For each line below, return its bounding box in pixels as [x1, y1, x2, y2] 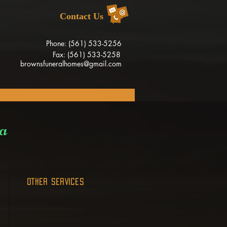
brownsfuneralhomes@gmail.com [20, 59, 122, 68]
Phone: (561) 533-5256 [46, 39, 122, 48]
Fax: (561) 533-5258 [53, 50, 121, 59]
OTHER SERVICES [27, 178, 84, 185]
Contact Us [60, 11, 103, 21]
